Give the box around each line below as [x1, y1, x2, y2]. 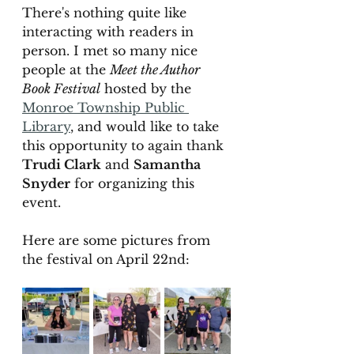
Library [22, 119, 70, 134]
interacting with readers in [22, 24, 198, 40]
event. [22, 194, 65, 210]
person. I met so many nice [22, 43, 201, 58]
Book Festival [22, 81, 100, 96]
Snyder [22, 175, 70, 191]
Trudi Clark [22, 156, 101, 172]
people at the [22, 62, 110, 77]
